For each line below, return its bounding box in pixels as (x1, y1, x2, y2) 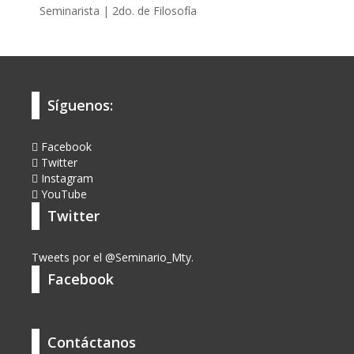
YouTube (38, 186, 87, 202)
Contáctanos (47, 333, 136, 352)
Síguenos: (47, 96, 113, 115)
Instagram (38, 171, 93, 186)
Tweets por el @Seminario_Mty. (32, 250, 194, 265)
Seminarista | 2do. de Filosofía (40, 3, 197, 19)
